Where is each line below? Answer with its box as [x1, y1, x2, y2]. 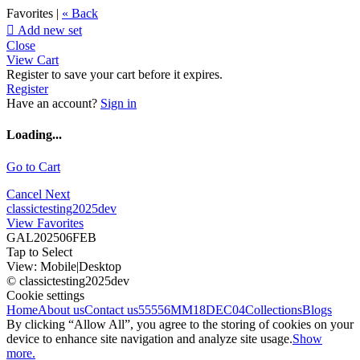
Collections [245, 302, 302, 317]
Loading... [6, 128, 62, 142]
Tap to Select [6, 244, 72, 259]
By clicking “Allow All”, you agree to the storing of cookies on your [6, 317, 354, 331]
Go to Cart [6, 159, 60, 174]
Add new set [14, 23, 82, 37]
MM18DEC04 [170, 302, 245, 317]
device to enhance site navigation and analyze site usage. [6, 331, 292, 346]
